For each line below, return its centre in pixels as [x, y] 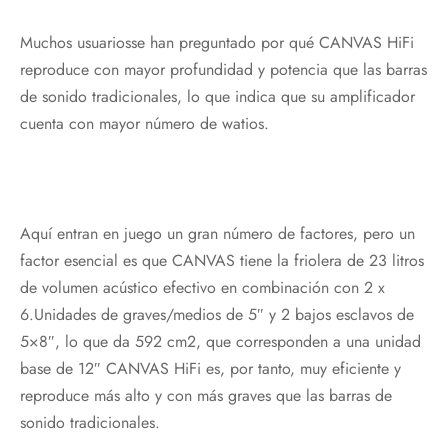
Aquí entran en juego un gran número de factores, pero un [217, 233]
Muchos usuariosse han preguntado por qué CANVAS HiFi [217, 42]
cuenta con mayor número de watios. [144, 123]
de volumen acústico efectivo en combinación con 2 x [202, 287]
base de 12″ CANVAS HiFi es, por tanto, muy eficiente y [210, 368]
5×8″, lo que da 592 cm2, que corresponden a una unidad [220, 341]
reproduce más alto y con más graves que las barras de [206, 395]
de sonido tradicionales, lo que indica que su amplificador [217, 96]
